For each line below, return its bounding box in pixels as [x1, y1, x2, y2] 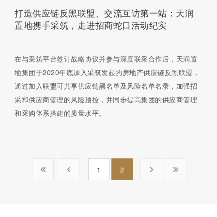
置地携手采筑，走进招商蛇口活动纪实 [15, 20, 167, 31]
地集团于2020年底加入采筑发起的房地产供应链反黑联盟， [15, 67, 200, 77]
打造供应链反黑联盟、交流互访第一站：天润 [15, 8, 194, 18]
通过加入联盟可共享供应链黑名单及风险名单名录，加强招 [15, 80, 197, 91]
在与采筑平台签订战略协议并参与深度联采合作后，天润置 [15, 53, 197, 63]
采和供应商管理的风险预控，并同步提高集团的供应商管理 [15, 94, 197, 104]
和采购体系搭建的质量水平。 [15, 108, 106, 118]
